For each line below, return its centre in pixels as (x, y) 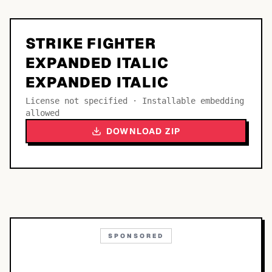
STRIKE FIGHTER (91, 43)
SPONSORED (136, 236)
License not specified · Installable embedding (135, 101)
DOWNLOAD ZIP (143, 131)
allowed (42, 113)
